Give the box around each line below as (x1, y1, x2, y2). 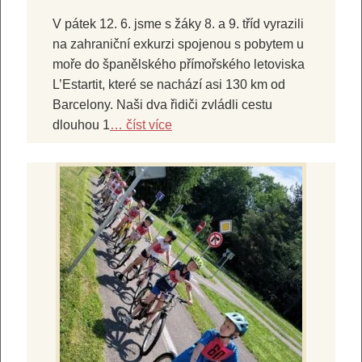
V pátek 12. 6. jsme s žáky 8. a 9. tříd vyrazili (53, 17, 304, 32)
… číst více (110, 118, 172, 133)
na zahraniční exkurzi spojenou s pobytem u (53, 37, 304, 52)
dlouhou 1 (53, 118, 110, 133)
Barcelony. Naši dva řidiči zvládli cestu (53, 98, 272, 112)
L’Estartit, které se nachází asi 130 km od (53, 78, 285, 92)
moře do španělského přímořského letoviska (53, 57, 305, 72)
